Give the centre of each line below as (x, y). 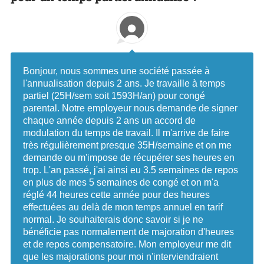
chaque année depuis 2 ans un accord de (109, 121)
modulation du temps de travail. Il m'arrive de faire (126, 133)
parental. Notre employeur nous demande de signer (130, 108)
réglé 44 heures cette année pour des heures (116, 195)
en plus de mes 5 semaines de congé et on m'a (121, 183)
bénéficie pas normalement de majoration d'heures (128, 232)
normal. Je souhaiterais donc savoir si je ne (113, 220)
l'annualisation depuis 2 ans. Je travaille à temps (124, 84)
